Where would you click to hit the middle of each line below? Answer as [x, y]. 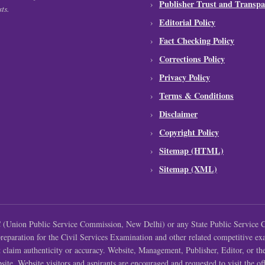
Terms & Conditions [196, 96]
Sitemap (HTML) [191, 151]
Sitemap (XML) [188, 169]
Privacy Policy [185, 77]
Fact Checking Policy [197, 41]
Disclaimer [178, 114]
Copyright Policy [189, 132]
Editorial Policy [187, 22]
